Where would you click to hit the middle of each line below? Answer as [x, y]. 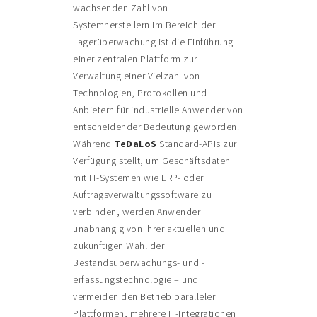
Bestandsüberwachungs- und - [139, 263]
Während [94, 144]
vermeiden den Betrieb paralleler [144, 297]
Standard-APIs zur [198, 144]
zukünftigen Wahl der [119, 246]
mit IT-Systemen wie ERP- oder [138, 178]
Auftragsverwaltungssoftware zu [143, 195]
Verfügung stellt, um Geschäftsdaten [152, 161]
